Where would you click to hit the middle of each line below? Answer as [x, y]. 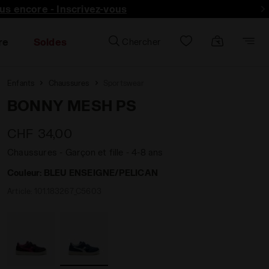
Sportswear [123, 83]
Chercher [141, 42]
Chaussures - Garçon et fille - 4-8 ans [85, 152]
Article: [21, 191]
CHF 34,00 [40, 133]
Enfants [21, 83]
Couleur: [26, 173]
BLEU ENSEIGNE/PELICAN [101, 173]
